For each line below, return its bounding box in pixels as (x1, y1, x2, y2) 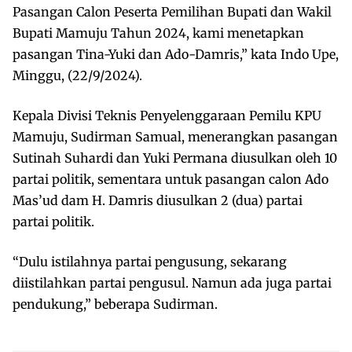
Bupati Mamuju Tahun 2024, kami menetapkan (13, 24, 304, 41)
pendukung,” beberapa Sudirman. (13, 295, 218, 312)
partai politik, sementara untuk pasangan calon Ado (13, 170, 328, 187)
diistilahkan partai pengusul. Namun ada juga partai (13, 274, 332, 291)
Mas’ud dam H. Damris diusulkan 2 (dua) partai (13, 192, 302, 208)
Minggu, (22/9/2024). (13, 67, 142, 83)
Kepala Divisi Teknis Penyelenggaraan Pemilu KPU (13, 107, 321, 123)
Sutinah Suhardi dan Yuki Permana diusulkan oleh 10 (13, 149, 337, 166)
